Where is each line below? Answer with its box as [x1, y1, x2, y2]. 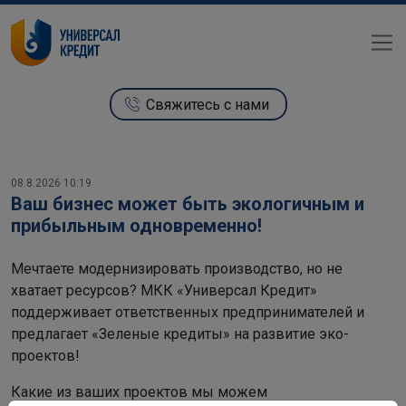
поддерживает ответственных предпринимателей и [11, 303, 364, 321]
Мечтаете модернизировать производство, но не [11, 259, 343, 277]
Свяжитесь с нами [145, 95, 269, 113]
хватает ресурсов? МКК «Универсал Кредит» [11, 281, 317, 299]
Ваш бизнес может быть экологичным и [11, 192, 364, 215]
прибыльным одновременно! [11, 214, 262, 237]
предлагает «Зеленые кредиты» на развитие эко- [11, 324, 349, 343]
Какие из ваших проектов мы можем [11, 382, 267, 401]
